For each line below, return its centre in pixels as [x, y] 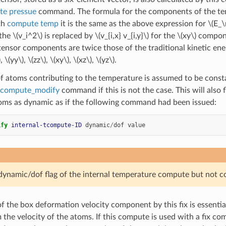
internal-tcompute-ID [46, 125]
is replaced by [68, 36]
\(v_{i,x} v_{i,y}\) [122, 36]
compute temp [33, 23]
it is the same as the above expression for [133, 23]
